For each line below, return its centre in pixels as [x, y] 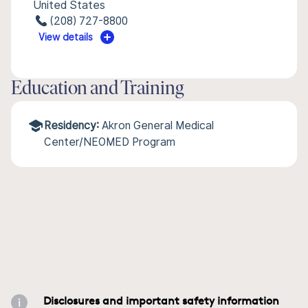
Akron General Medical [158, 125]
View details [66, 37]
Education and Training [98, 89]
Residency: [71, 125]
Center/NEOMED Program [110, 142]
